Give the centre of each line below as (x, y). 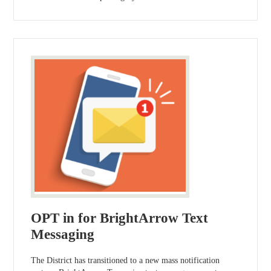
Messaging (63, 234)
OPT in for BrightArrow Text (120, 218)
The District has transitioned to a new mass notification (126, 261)
